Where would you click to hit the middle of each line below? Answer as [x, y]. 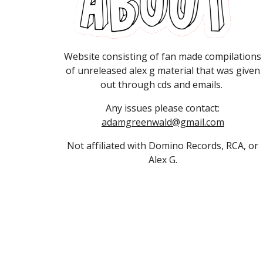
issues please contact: [171, 108]
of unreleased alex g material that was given [163, 70]
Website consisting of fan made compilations [163, 56]
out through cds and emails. [163, 84]
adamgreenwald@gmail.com [163, 122]
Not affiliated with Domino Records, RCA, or [163, 145]
